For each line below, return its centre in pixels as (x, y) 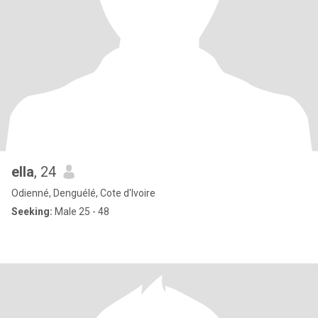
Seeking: (32, 212)
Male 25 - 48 (81, 212)
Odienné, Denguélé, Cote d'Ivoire (83, 193)
